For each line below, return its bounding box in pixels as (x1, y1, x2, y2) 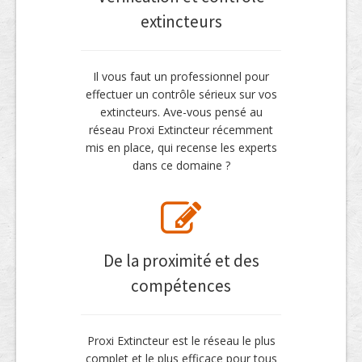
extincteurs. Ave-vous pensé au (99, 103, 263, 120)
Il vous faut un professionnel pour (93, 68, 269, 84)
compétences (131, 274, 231, 297)
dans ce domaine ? (132, 157, 230, 173)
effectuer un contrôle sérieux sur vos (85, 86, 277, 102)
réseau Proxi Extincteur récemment (89, 121, 273, 137)
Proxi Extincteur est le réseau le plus (86, 332, 276, 348)
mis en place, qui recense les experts (85, 139, 277, 155)
